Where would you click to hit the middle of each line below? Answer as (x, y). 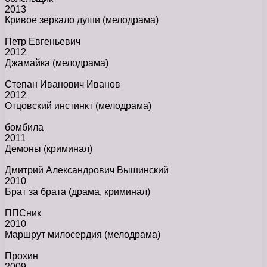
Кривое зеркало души (54, 20)
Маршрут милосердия (55, 235)
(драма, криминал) (109, 192)
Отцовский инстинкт (50, 106)
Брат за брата (37, 192)
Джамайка (29, 63)
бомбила (24, 128)
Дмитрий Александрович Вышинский (87, 170)
